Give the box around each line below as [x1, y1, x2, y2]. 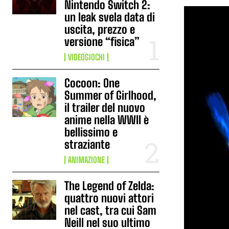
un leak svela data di [64, 10, 155, 24]
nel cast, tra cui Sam [64, 203, 157, 217]
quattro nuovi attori [64, 191, 154, 205]
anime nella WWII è [64, 113, 149, 127]
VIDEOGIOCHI [68, 52, 105, 62]
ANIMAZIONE [68, 155, 105, 165]
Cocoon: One [64, 76, 120, 90]
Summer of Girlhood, [64, 88, 157, 102]
